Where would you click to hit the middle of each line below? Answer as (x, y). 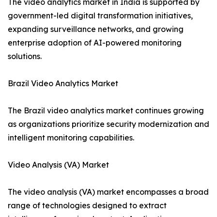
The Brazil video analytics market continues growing (106, 111)
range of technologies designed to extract (87, 206)
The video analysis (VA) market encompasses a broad (108, 192)
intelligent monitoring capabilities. (71, 138)
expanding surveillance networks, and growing (96, 29)
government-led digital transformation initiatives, (100, 16)
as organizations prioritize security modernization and (108, 124)
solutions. (25, 56)
